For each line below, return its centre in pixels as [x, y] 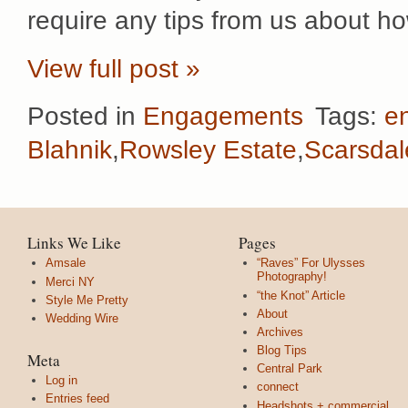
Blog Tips [282, 351]
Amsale [66, 263]
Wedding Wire [82, 318]
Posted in [85, 117]
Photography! [292, 277]
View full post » [114, 68]
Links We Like [74, 243]
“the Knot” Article [301, 295]
